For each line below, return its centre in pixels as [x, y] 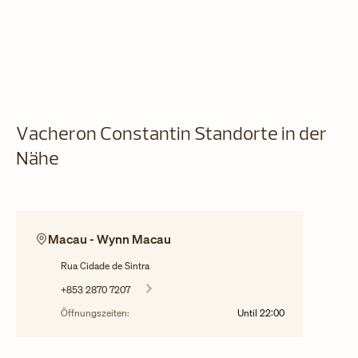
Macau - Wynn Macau [109, 239]
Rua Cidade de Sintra [105, 266]
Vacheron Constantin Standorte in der [171, 135]
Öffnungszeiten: [95, 313]
